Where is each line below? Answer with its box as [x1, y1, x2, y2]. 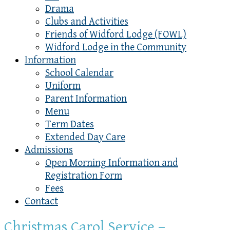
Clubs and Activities [45, 16, 128, 28]
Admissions [25, 144, 73, 156]
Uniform [45, 80, 81, 92]
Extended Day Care [45, 131, 125, 143]
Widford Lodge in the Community [45, 42, 186, 53]
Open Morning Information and [45, 157, 178, 169]
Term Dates [45, 119, 94, 130]
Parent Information [45, 93, 127, 105]
